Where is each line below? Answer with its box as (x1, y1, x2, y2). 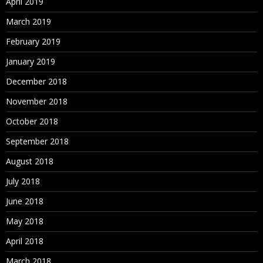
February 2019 (6, 35, 60, 47)
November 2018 (6, 95, 68, 107)
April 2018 (6, 235, 43, 247)
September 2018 (6, 135, 69, 147)
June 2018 (6, 195, 43, 207)
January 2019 (6, 55, 55, 67)
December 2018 (6, 75, 67, 87)
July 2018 (6, 175, 40, 187)
